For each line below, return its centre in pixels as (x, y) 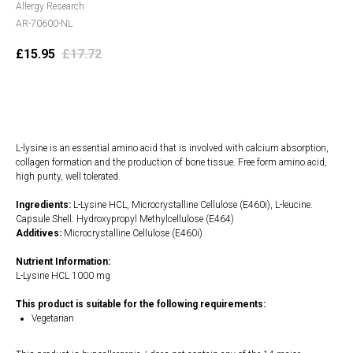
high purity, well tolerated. (68, 177)
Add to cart (176, 98)
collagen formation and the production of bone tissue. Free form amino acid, (171, 163)
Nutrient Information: (63, 262)
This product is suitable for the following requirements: (141, 305)
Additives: (39, 234)
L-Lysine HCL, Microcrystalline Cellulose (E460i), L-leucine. (193, 205)
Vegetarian (53, 319)
